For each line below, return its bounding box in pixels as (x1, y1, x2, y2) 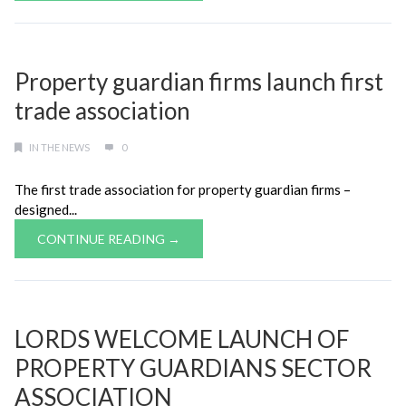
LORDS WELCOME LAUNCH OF (14, 324, 349, 353)
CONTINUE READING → (37, 231, 180, 246)
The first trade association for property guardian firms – (14, 181, 351, 198)
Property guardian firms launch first (14, 67, 383, 96)
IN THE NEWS (29, 141, 90, 153)
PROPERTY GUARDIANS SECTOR (14, 353, 372, 382)
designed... (14, 201, 77, 217)
